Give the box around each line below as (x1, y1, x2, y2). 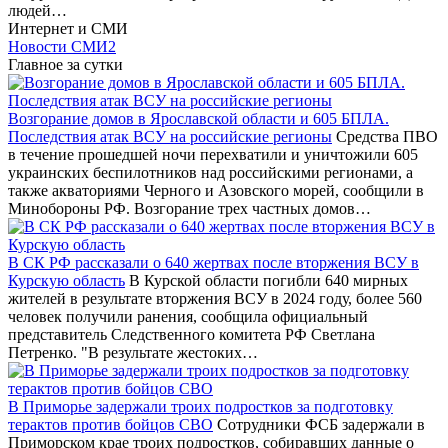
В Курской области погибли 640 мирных (125, 271, 408, 289)
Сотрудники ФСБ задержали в (213, 415, 425, 433)
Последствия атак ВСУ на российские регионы (8, 127, 332, 145)
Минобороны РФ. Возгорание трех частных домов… (8, 199, 371, 217)
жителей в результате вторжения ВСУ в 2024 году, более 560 (8, 289, 422, 307)
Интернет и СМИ (8, 19, 128, 37)
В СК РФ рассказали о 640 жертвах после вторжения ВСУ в (8, 253, 419, 271)
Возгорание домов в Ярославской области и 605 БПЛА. (8, 109, 389, 127)
